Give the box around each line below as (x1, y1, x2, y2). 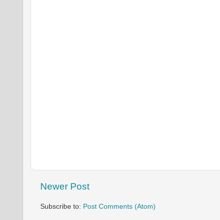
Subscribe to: (40, 202, 83, 210)
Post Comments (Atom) (83, 202, 156, 210)
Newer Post (40, 181, 89, 192)
